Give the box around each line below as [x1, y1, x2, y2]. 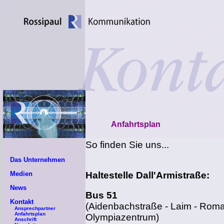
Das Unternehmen [10, 156, 65, 163]
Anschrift [14, 216, 36, 222]
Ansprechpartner [14, 205, 55, 211]
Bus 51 [85, 189, 117, 200]
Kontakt [10, 198, 33, 205]
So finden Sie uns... [85, 139, 169, 150]
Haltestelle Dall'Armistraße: [85, 170, 209, 181]
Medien [10, 170, 32, 177]
